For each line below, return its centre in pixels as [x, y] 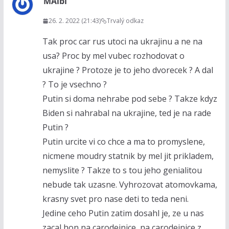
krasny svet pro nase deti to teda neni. [115, 199]
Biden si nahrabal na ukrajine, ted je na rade [127, 113]
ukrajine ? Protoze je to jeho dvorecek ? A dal [128, 70]
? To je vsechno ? [74, 85]
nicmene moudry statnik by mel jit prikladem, [128, 156]
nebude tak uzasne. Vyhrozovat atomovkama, [130, 185]
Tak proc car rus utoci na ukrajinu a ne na [122, 42]
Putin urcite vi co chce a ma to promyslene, [123, 142]
